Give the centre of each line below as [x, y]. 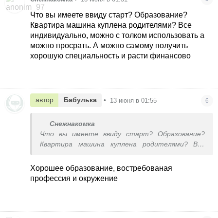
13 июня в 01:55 [134, 100]
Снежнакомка [73, 124]
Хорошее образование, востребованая [101, 168]
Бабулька [80, 100]
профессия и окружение [74, 178]
